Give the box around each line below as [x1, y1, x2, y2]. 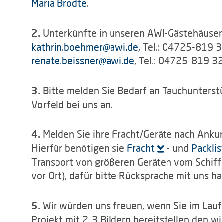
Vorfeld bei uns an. [31, 98, 112, 110]
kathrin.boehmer [31, 41, 103, 53]
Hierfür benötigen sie [31, 142, 127, 154]
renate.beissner [31, 55, 99, 66]
